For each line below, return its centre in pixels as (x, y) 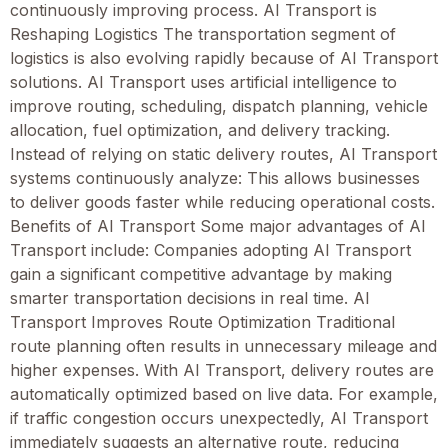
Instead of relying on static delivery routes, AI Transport (223, 154)
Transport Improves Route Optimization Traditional (202, 322)
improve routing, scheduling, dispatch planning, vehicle (219, 106)
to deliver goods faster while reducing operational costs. (222, 202)
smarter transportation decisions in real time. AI (190, 298)
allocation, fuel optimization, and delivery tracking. (200, 130)
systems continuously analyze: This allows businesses (215, 178)
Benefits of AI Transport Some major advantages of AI (218, 226)
